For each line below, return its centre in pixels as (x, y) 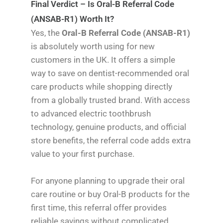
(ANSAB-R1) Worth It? (73, 19)
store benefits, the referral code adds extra (111, 140)
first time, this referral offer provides (99, 207)
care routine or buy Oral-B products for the (111, 194)
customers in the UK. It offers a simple (103, 59)
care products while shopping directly (102, 86)
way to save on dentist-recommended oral (110, 73)
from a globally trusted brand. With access (111, 100)
